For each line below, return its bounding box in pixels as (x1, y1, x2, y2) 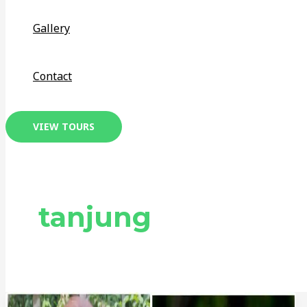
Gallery (33, 21, 70, 36)
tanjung (38, 200, 151, 234)
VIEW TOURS (33, 120, 95, 134)
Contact (33, 69, 72, 84)
